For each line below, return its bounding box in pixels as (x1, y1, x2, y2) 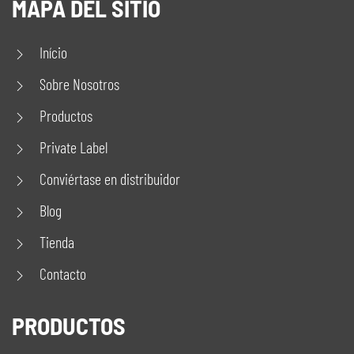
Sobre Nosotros (40, 74, 119, 93)
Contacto (40, 264, 86, 283)
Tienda (40, 232, 74, 251)
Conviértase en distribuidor (40, 169, 180, 188)
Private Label (40, 137, 107, 156)
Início (40, 43, 67, 62)
